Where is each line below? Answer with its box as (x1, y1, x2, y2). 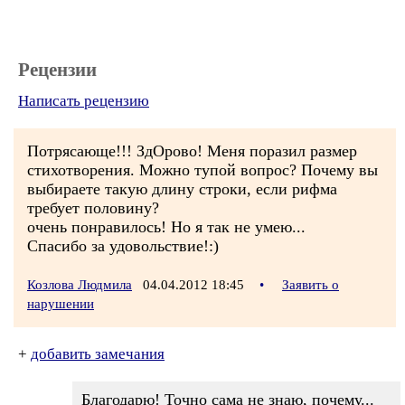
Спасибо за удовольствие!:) (27, 237, 219, 255)
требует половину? (27, 199, 159, 217)
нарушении (27, 297, 94, 311)
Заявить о (282, 278, 339, 292)
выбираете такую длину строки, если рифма (27, 180, 337, 198)
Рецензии (18, 59, 97, 80)
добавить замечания (31, 345, 165, 363)
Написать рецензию (18, 92, 149, 109)
